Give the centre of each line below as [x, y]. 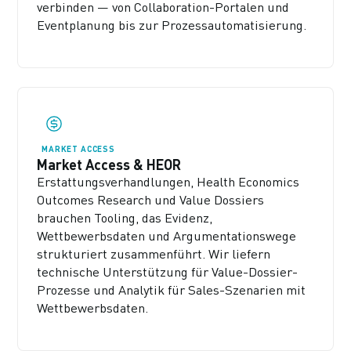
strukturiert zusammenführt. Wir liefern [154, 253]
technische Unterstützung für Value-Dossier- [168, 271]
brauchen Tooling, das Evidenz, [125, 217]
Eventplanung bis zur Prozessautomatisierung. [172, 25]
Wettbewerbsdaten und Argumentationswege [167, 235]
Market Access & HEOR [109, 164]
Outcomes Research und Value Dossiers [151, 199]
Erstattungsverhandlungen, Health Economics [168, 181]
